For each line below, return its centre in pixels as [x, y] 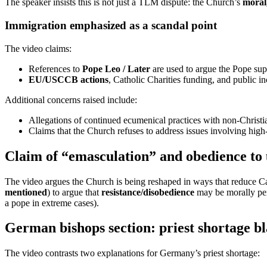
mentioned [26, 192]
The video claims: [38, 48]
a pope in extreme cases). [52, 203]
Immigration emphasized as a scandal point [111, 26]
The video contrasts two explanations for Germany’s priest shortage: [132, 253]
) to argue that [74, 192]
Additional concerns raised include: [71, 100]
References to [55, 69]
